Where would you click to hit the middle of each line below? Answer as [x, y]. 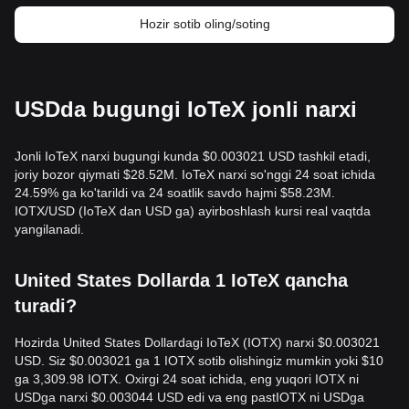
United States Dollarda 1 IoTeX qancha [181, 280]
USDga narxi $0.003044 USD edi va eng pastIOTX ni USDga [189, 397]
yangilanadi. [49, 229]
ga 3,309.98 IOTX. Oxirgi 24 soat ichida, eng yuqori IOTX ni [187, 379]
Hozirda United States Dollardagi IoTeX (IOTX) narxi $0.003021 [197, 342]
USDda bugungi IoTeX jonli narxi [186, 109]
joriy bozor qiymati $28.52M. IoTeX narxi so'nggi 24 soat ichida [195, 174]
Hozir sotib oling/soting [204, 24]
